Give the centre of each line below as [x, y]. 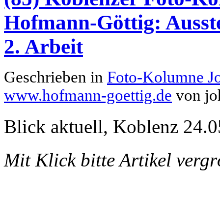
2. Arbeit [43, 47]
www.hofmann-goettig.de [88, 96]
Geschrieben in [55, 77]
